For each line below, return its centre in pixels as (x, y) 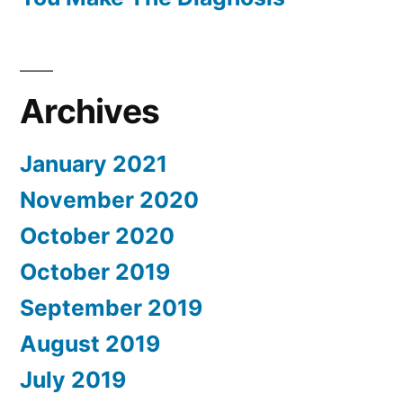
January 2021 (94, 163)
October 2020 (97, 235)
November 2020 (109, 199)
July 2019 (73, 379)
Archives (90, 111)
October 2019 (95, 271)
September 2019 (111, 307)
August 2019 (90, 343)
